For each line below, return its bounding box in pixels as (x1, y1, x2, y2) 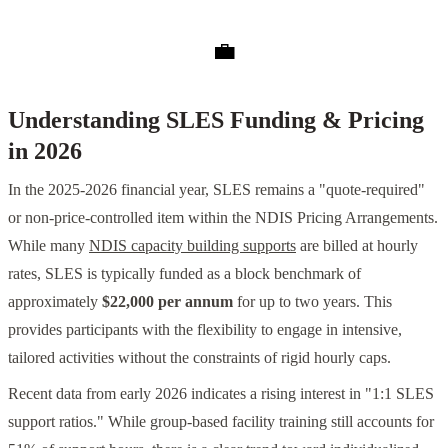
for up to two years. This (233, 293, 392, 311)
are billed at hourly (296, 237, 418, 255)
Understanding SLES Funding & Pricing (8, 106, 424, 133)
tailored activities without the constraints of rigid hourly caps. (8, 349, 391, 367)
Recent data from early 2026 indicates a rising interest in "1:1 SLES (8, 385, 434, 403)
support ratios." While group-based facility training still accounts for (8, 413, 434, 431)
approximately (8, 293, 102, 311)
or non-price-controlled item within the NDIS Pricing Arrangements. (8, 209, 438, 227)
